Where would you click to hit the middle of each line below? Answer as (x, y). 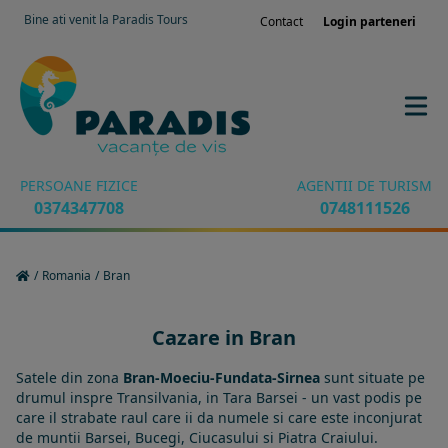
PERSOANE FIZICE (79, 185)
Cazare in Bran (224, 337)
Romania (66, 275)
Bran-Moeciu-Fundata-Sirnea (221, 377)
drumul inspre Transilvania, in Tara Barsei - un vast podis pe (219, 397)
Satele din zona (69, 377)
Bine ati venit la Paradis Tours (106, 19)
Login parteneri (369, 21)
